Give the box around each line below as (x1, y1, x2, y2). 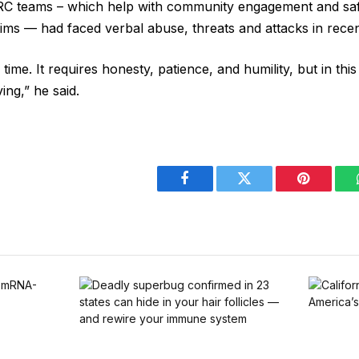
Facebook (184, 183, 240, 198)
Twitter (243, 183, 285, 198)
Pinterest (302, 183, 353, 198)
